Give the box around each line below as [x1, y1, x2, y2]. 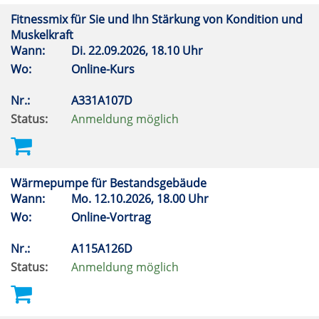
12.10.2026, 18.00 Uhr [91, 191, 214, 206]
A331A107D [71, 93, 135, 108]
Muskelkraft [11, 27, 76, 43]
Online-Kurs [71, 61, 135, 77]
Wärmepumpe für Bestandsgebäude [11, 175, 209, 191]
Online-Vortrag [71, 209, 151, 225]
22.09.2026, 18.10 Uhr [85, 43, 209, 58]
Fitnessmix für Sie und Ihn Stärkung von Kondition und [11, 11, 303, 27]
